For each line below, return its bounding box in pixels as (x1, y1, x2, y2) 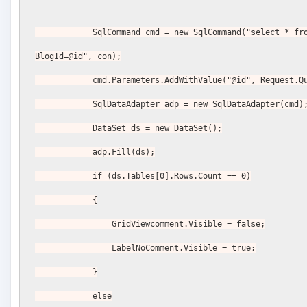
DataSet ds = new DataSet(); (93, 123, 223, 134)
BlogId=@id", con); (35, 51, 122, 62)
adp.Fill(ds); (93, 147, 156, 158)
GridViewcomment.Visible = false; (112, 219, 266, 230)
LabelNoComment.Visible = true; (112, 243, 256, 254)
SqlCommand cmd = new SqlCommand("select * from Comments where (35, 27, 93, 38)
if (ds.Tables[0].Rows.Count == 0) (93, 171, 251, 182)
